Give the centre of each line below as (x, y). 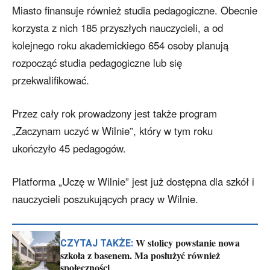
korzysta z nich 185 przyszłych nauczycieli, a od (118, 28)
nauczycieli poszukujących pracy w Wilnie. (105, 199)
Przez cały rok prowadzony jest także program (115, 114)
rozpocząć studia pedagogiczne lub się (97, 63)
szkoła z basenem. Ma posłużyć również (140, 255)
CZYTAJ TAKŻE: (97, 243)
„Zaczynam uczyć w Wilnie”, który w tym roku (112, 131)
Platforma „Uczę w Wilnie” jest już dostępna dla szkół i (133, 182)
